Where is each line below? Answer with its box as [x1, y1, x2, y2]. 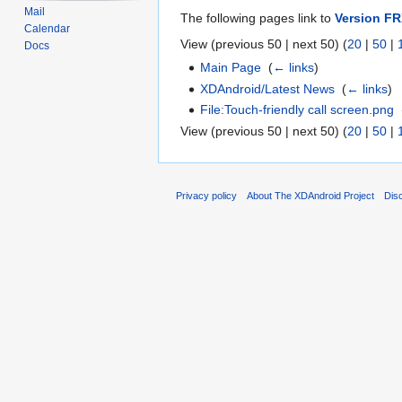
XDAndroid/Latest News [200, 81, 336, 96]
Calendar [24, 22, 71, 36]
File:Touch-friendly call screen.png [200, 102, 395, 118]
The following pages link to [180, 11, 335, 26]
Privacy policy [176, 190, 237, 202]
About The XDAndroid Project [247, 190, 375, 202]
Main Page [200, 60, 262, 75]
